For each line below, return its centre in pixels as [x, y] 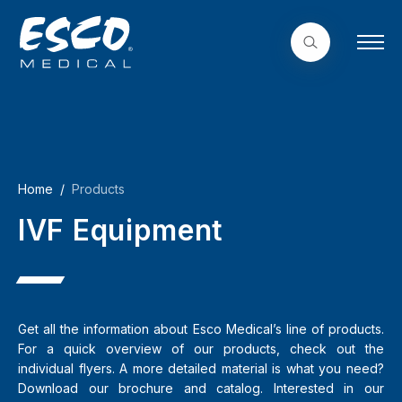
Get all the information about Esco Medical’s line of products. [201, 329]
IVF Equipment [121, 230]
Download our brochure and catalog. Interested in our [201, 388]
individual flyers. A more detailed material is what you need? [201, 368]
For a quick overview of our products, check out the [201, 349]
